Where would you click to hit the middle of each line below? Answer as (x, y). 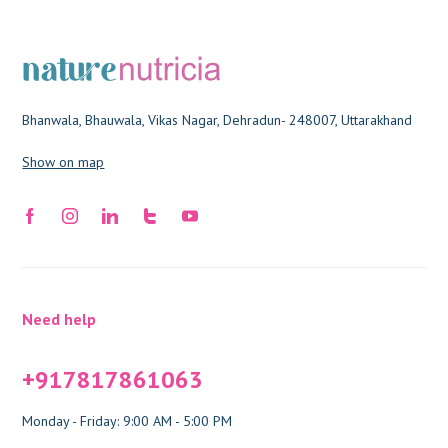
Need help (59, 318)
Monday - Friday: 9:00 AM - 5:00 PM (127, 420)
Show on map (63, 161)
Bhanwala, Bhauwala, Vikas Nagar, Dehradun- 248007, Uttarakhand (217, 119)
